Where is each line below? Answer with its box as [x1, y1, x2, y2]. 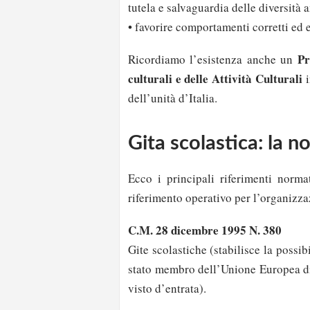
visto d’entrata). [128, 280, 206, 297]
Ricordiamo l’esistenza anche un [128, 51, 298, 67]
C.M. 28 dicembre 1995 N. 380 [128, 221, 282, 239]
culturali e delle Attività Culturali [128, 69, 302, 87]
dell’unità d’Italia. [128, 89, 221, 106]
